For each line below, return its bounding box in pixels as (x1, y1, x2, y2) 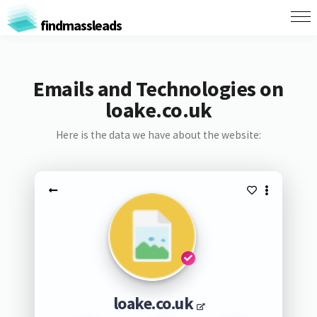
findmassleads (38, 16, 122, 34)
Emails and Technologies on (33, 75, 284, 102)
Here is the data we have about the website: (55, 128, 261, 142)
